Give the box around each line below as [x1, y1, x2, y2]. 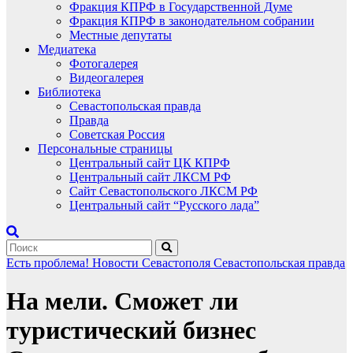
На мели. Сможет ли [6, 287, 238, 316]
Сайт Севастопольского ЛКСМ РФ [69, 184, 258, 198]
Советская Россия [69, 128, 165, 141]
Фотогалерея [69, 57, 138, 70]
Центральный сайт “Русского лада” [69, 199, 259, 212]
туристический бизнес [6, 316, 256, 345]
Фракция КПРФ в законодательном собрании [69, 14, 314, 28]
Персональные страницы [38, 142, 173, 155]
